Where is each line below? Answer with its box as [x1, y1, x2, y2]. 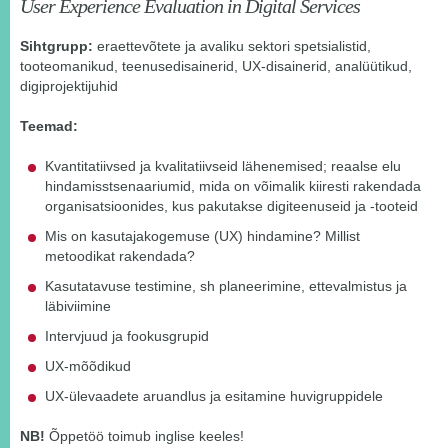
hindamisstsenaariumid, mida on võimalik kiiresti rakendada [45, 178, 421, 195]
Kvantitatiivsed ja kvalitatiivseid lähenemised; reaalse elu [45, 158, 401, 175]
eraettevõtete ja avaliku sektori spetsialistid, [93, 38, 371, 55]
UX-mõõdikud [45, 358, 131, 375]
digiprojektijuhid [20, 78, 118, 95]
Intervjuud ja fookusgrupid [45, 328, 209, 345]
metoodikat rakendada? [45, 248, 195, 265]
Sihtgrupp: [20, 38, 93, 55]
